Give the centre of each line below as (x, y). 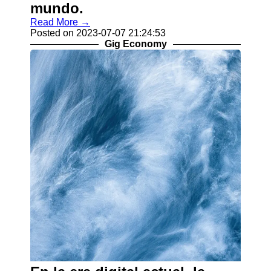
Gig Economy (135, 44)
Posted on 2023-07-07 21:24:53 (98, 33)
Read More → (60, 22)
